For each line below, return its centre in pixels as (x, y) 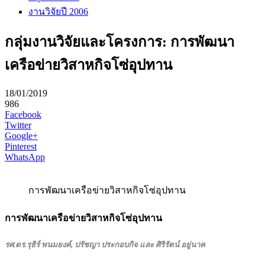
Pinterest (21, 147)
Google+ (21, 136)
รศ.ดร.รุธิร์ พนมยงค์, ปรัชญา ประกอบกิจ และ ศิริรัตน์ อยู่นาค (105, 244)
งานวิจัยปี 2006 (58, 11)
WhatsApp (25, 157)
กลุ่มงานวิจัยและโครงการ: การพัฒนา (119, 42)
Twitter (18, 125)
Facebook (23, 115)
